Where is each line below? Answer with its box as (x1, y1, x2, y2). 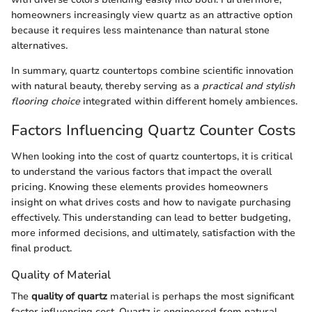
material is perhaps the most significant (107, 290, 294, 304)
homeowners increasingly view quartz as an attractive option (11, 8, 292, 22)
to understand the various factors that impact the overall (11, 165, 272, 179)
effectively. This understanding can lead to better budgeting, (11, 211, 290, 225)
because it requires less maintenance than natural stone (11, 23, 270, 37)
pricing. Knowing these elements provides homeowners (11, 180, 268, 194)
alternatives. (11, 38, 68, 52)
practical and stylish (202, 79, 295, 93)
